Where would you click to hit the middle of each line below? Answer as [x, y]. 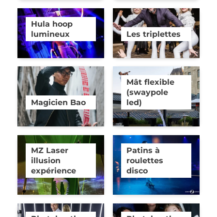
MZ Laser [50, 150]
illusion [46, 161]
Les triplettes [154, 34]
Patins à [143, 150]
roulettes [145, 161]
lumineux [51, 34]
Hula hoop [52, 23]
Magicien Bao [59, 102]
